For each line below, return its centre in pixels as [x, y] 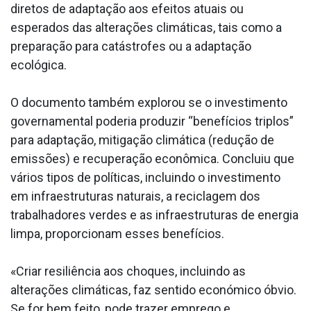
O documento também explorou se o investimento [149, 102]
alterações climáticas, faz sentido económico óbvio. [153, 289]
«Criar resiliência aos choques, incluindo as [128, 271]
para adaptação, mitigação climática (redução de [142, 140]
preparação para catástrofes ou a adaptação [131, 46]
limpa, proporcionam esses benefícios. [117, 233]
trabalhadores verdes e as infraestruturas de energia [154, 215]
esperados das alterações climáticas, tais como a [146, 27]
